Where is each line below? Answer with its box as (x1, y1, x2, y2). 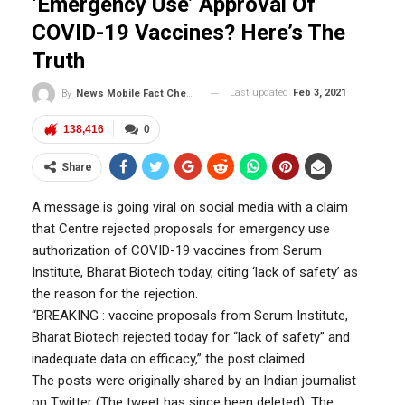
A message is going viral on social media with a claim (32, 198, 348, 215)
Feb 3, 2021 (293, 87, 346, 99)
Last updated (230, 87, 291, 99)
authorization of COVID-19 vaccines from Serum (32, 241, 322, 259)
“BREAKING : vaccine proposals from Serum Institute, (32, 306, 348, 324)
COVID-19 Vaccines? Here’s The (32, 20, 345, 46)
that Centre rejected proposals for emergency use (32, 220, 330, 237)
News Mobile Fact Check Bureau (76, 87, 186, 99)
